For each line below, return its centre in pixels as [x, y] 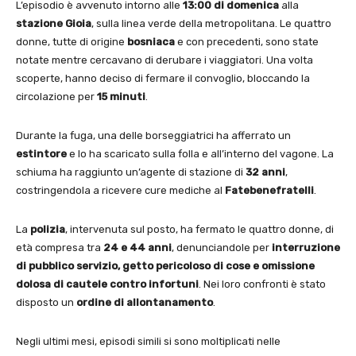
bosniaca [151, 42]
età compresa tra [60, 248]
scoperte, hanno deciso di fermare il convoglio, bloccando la [163, 79]
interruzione [306, 248]
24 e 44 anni [137, 248]
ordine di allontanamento [145, 303]
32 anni [265, 172]
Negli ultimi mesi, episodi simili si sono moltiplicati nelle [148, 342]
